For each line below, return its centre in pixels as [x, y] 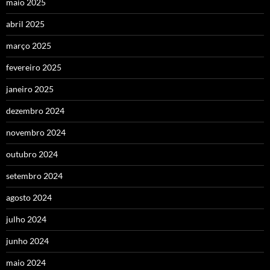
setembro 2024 [34, 175]
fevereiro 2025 [34, 67]
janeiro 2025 [30, 89]
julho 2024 [26, 219]
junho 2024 [27, 240]
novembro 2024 [36, 132]
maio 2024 [26, 262]
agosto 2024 [29, 197]
